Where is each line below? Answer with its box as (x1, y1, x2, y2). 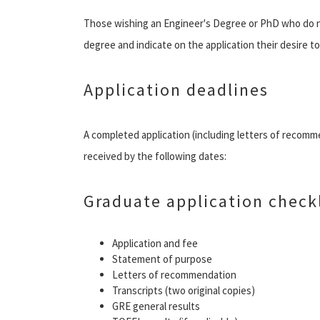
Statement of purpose (112, 251, 212, 266)
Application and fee (112, 236, 198, 250)
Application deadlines (84, 78, 269, 101)
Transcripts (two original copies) (112, 283, 255, 297)
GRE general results (112, 299, 200, 313)
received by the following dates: (84, 149, 226, 163)
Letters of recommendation (112, 267, 236, 281)
